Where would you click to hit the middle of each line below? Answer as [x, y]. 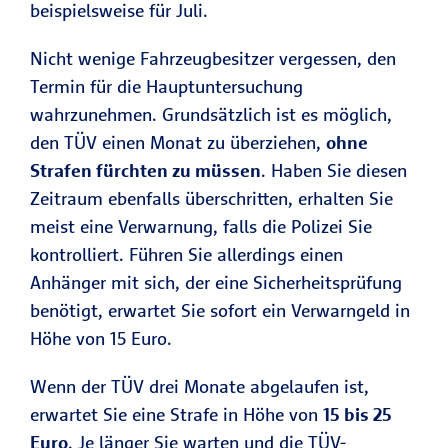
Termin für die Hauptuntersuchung [166, 86]
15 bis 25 [357, 414]
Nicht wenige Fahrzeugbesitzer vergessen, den [213, 58]
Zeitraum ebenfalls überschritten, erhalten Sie [211, 198]
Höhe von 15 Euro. [101, 338]
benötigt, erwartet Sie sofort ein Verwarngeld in [220, 310]
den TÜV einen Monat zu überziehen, [178, 142]
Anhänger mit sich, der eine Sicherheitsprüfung [216, 282]
